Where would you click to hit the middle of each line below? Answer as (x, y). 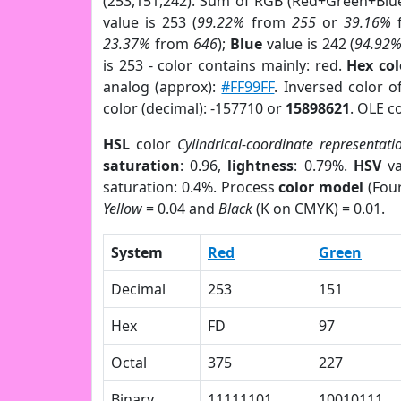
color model (321, 187)
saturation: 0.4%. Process (191, 187)
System (137, 252)
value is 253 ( (150, 22)
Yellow (123, 209)
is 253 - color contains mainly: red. (225, 65)
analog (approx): (162, 87)
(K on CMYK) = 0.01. (319, 209)
